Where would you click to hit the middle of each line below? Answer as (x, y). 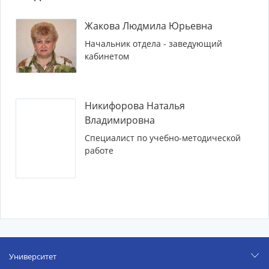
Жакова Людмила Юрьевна (149, 26)
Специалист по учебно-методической (163, 138)
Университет (33, 256)
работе (99, 150)
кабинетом (107, 56)
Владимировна (120, 120)
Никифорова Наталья (135, 106)
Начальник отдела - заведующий (153, 44)
